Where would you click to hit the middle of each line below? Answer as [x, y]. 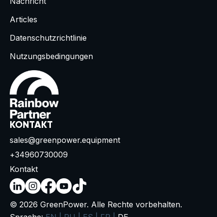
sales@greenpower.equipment [65, 140]
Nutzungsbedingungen [51, 56]
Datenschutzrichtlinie [48, 38]
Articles [23, 19]
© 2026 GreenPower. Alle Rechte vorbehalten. [96, 204]
